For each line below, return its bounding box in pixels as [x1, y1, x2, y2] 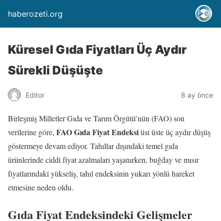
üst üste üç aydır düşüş [139, 127, 211, 137]
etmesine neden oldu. [8, 182, 74, 192]
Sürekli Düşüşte [8, 63, 103, 77]
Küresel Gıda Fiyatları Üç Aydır [8, 42, 186, 57]
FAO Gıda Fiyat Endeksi [56, 126, 139, 138]
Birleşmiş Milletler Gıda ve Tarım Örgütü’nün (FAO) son [8, 113, 184, 123]
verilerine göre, [8, 127, 56, 137]
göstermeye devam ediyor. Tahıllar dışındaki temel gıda [8, 141, 178, 151]
